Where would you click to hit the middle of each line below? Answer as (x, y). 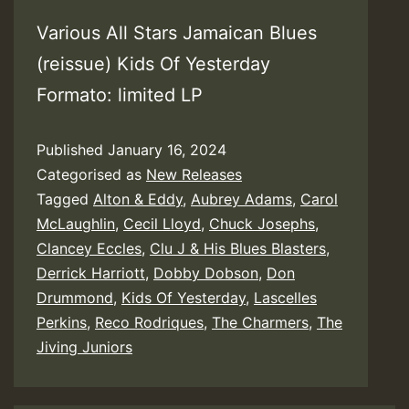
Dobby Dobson (206, 273)
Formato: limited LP (122, 95)
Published (72, 150)
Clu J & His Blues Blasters (238, 249)
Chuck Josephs (262, 224)
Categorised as (91, 175)
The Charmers (260, 323)
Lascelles (285, 298)
